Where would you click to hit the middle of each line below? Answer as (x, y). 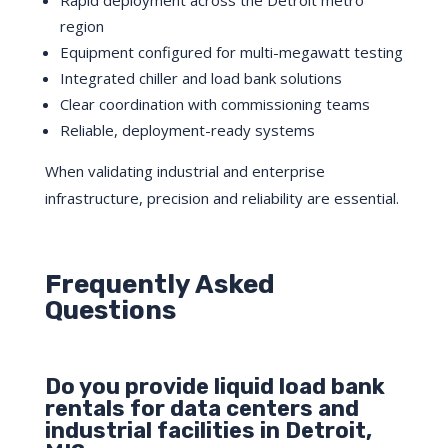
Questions (110, 311)
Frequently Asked (159, 285)
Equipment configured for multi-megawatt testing (231, 52)
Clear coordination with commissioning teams (214, 104)
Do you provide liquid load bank (214, 387)
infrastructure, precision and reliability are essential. (221, 198)
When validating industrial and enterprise (184, 171)
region (81, 26)
